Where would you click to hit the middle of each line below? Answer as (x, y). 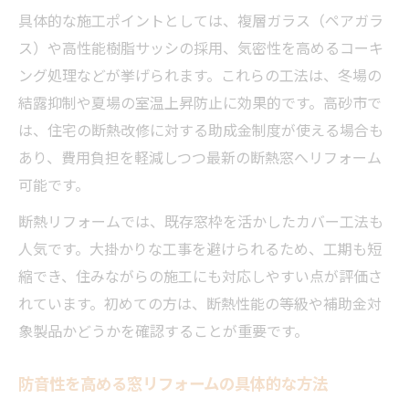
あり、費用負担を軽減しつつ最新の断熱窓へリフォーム (200, 157)
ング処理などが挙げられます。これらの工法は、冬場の (200, 74)
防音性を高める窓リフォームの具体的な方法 (173, 383)
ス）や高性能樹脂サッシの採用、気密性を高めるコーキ (201, 47)
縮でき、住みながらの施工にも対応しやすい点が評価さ (200, 275)
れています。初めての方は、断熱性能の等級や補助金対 (200, 303)
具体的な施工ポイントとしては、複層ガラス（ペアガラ (201, 20)
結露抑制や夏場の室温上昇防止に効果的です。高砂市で (200, 102)
